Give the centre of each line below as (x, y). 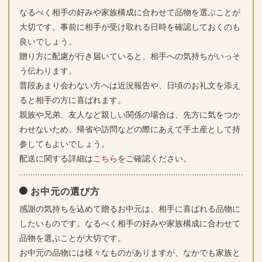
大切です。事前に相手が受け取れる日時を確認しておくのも (130, 27)
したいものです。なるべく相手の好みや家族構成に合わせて (130, 224)
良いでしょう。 (48, 42)
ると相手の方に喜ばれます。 (72, 100)
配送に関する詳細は (56, 159)
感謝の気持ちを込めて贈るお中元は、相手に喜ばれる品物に (130, 209)
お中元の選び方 (65, 192)
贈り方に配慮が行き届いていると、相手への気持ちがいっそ (130, 56)
